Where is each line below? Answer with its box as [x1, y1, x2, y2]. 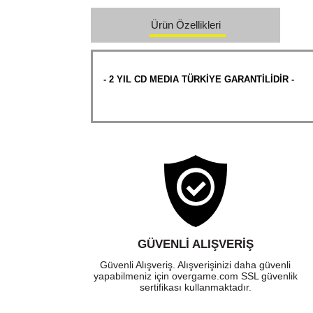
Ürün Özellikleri [150, 19, 221, 31]
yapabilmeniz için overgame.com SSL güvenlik [93, 270, 298, 282]
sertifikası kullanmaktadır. [139, 282, 252, 293]
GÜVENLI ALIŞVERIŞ [137, 238, 254, 252]
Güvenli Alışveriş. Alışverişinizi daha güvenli [100, 259, 291, 271]
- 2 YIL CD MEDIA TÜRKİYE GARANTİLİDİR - [103, 73, 295, 85]
